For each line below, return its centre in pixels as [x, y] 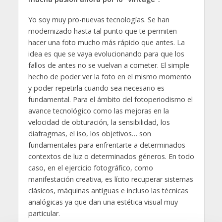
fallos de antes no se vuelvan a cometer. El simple [109, 65]
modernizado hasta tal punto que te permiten [102, 31]
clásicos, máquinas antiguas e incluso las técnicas [108, 190]
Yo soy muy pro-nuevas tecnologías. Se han [99, 19]
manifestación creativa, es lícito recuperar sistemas [111, 179]
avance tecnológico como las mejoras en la [98, 111]
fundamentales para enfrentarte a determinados [107, 145]
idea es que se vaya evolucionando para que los [106, 54]
